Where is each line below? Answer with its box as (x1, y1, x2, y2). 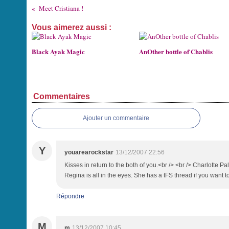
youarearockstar (64, 149, 113, 156)
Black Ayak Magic (32, 47, 85, 56)
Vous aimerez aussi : (32, 23, 111, 32)
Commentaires (33, 92, 90, 101)
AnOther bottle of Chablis (139, 47, 213, 56)
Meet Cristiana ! (38, 4, 83, 13)
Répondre (56, 193, 84, 200)
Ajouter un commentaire (83, 114, 149, 122)
